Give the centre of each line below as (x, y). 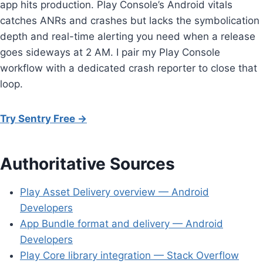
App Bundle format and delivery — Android (122, 223)
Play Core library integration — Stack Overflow (129, 255)
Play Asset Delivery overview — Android (114, 192)
